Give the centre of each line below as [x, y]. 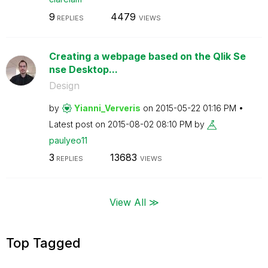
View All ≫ [134, 202]
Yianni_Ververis [107, 108]
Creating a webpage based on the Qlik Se [147, 56]
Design [64, 85]
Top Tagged [43, 243]
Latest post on [78, 124]
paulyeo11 [68, 140]
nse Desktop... [83, 69]
